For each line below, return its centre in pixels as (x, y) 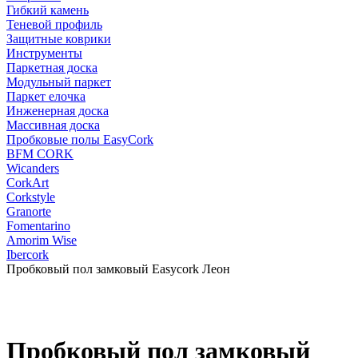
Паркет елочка (46, 96)
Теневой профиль (54, 24)
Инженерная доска (58, 111)
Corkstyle (31, 197)
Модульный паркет (59, 82)
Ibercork (28, 255)
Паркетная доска (52, 68)
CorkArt (28, 183)
